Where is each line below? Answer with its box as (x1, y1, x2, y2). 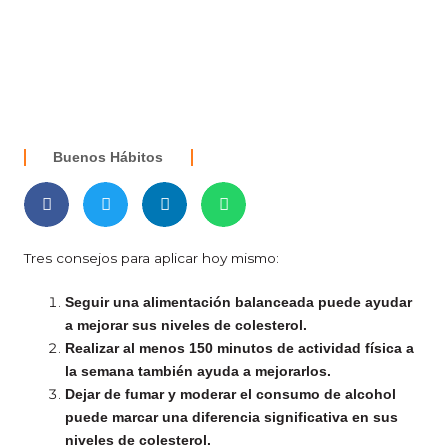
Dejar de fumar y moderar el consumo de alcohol (65, 387, 397, 403)
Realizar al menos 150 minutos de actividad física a (65, 341, 415, 357)
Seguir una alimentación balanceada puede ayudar (65, 295, 413, 311)
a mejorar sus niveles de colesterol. (65, 318, 308, 334)
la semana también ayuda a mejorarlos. (65, 364, 332, 380)
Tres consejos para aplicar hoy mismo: (24, 250, 279, 267)
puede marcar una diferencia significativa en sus (65, 410, 399, 426)
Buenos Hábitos (53, 150, 164, 166)
